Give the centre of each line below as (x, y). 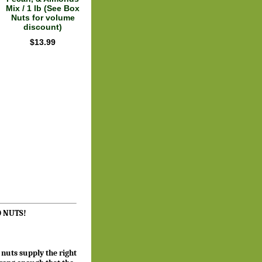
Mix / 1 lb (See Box (43, 8)
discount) (43, 27)
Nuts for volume (43, 18)
